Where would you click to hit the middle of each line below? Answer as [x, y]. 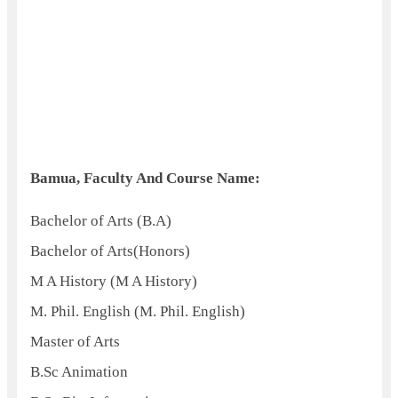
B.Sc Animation [79, 372]
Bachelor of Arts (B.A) [100, 221]
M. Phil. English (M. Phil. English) [137, 311]
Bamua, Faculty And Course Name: [145, 178]
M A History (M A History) [113, 281]
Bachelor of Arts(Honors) [110, 251]
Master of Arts [75, 342]
